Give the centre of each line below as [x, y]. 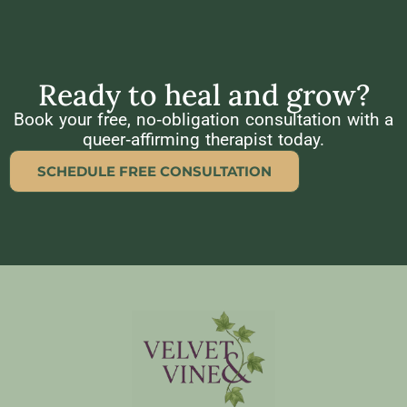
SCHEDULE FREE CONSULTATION [154, 172]
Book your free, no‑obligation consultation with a [203, 120]
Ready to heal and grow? [203, 95]
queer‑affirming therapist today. [203, 140]
